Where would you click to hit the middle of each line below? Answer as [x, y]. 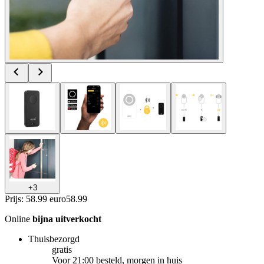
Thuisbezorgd [54, 239]
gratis [62, 249]
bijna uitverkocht [67, 219]
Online [19, 219]
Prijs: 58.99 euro [35, 199]
